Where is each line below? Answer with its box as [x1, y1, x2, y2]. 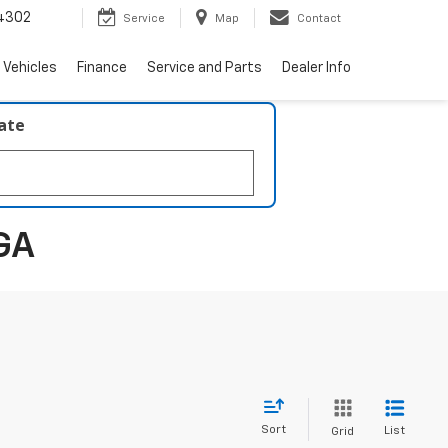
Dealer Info [282, 61, 351, 76]
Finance [77, 61, 127, 76]
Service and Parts [147, 61, 262, 76]
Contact [297, 13, 341, 25]
